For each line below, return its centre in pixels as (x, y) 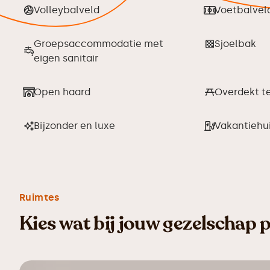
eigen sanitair (66, 58)
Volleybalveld (67, 10)
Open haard (62, 92)
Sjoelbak (236, 44)
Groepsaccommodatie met (99, 44)
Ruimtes (39, 197)
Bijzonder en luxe (74, 126)
